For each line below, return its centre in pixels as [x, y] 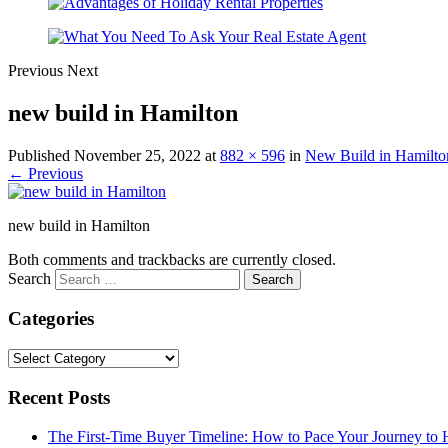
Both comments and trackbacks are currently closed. [172, 259]
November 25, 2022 [137, 155]
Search [29, 278]
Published [41, 155]
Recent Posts [59, 397]
